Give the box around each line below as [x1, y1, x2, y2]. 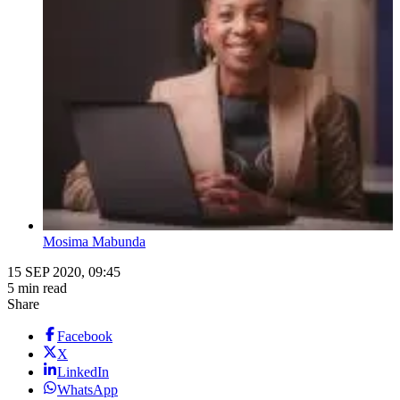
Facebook [57, 329, 112, 345]
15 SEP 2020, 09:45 [7, 264, 121, 280]
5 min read [7, 280, 67, 296]
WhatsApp [57, 382, 118, 398]
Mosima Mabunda [43, 234, 146, 250]
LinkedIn [57, 364, 109, 380]
